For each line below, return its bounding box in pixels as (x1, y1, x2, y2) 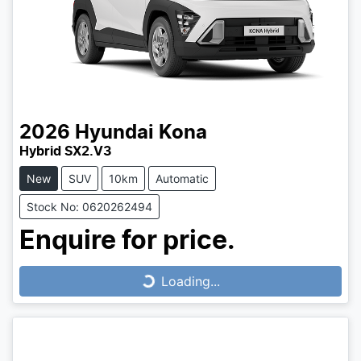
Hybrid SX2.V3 (19, 144, 112, 158)
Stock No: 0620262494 (27, 199, 152, 214)
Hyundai (75, 122, 154, 143)
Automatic (156, 171, 209, 185)
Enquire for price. (19, 227, 235, 254)
